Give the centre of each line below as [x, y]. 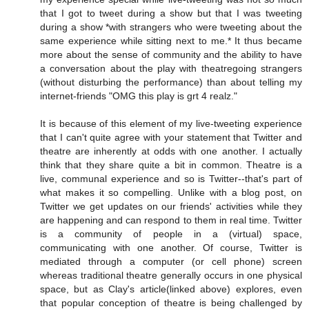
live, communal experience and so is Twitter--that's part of [171, 179]
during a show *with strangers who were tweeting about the [171, 27]
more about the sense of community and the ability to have [171, 55]
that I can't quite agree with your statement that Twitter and [171, 138]
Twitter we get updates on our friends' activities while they [171, 207]
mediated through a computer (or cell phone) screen [171, 262]
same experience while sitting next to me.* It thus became [171, 41]
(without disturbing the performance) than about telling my [171, 82]
